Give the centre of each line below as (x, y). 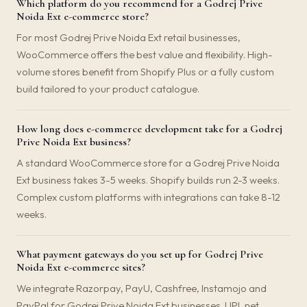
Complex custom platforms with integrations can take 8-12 (148, 197)
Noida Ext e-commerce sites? (81, 267)
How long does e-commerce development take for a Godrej (149, 129)
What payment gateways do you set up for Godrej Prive (140, 254)
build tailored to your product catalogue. (108, 89)
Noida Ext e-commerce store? (83, 16)
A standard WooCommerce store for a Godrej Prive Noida (148, 163)
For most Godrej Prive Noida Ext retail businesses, (128, 37)
